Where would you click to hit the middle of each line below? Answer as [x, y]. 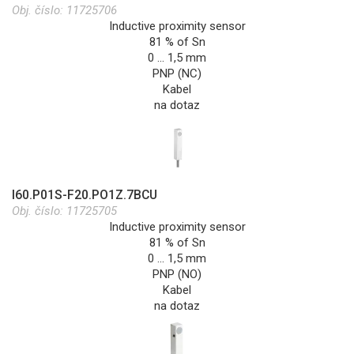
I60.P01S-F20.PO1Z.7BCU [85, 194]
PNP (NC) [177, 73]
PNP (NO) [177, 274]
